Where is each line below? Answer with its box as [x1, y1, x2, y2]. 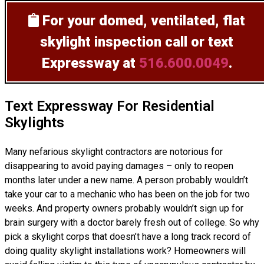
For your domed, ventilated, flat [42, 12, 245, 29]
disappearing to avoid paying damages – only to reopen [5, 160, 233, 171]
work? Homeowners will [144, 245, 246, 256]
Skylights [5, 114, 64, 131]
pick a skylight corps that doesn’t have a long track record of [5, 231, 251, 242]
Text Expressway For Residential [5, 98, 214, 114]
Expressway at [41, 55, 139, 71]
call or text [161, 34, 233, 50]
